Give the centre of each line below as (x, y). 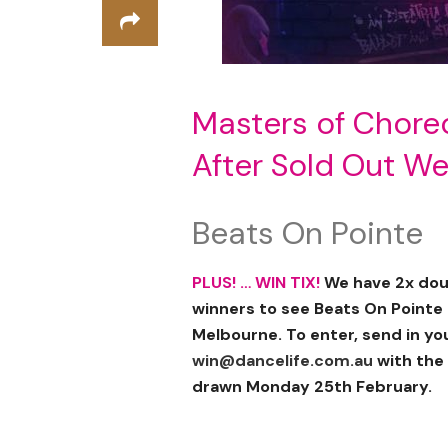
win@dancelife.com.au (282, 361)
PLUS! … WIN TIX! (256, 283)
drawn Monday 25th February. (312, 387)
